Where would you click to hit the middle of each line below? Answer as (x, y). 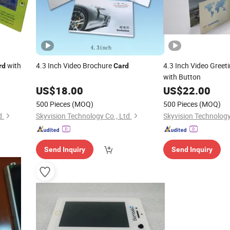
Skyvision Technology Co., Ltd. (84, 116)
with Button (182, 77)
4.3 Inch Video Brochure (74, 65)
